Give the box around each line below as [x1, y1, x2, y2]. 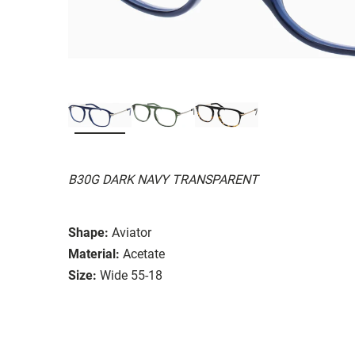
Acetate [123, 246, 165, 261]
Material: [68, 246, 120, 261]
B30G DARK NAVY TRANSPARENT [68, 171, 258, 187]
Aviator [112, 224, 151, 240]
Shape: [68, 224, 109, 240]
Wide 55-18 [100, 267, 162, 283]
